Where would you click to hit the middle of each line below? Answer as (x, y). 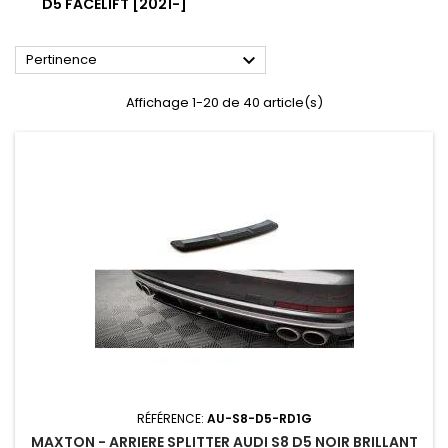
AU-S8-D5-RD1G (259, 419)
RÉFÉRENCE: (171, 419)
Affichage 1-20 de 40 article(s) (224, 103)
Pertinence (61, 60)
